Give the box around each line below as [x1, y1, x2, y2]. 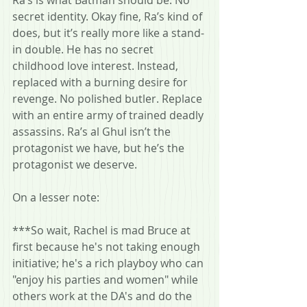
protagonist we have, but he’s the [12, 140, 187, 156]
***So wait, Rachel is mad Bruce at [12, 222, 193, 238]
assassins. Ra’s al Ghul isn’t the [12, 123, 173, 139]
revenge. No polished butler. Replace [12, 90, 205, 106]
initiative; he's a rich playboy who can [12, 255, 206, 271]
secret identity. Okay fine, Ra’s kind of [12, 8, 205, 24]
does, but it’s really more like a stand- [12, 25, 204, 40]
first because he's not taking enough [12, 238, 203, 254]
